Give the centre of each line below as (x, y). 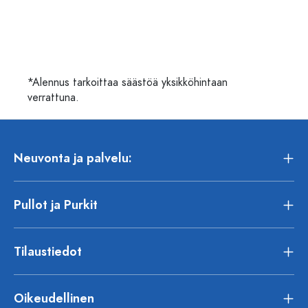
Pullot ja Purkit (56, 204)
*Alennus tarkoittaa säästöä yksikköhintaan (128, 83)
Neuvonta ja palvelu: (73, 157)
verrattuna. (53, 98)
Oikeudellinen (54, 298)
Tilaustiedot (48, 251)
